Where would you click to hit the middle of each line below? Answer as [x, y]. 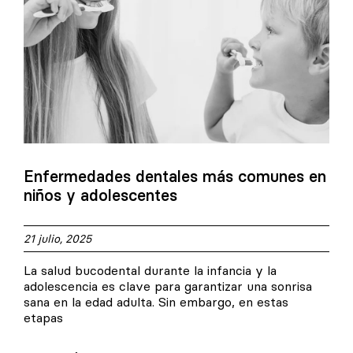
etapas [43, 318]
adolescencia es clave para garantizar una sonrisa [168, 286]
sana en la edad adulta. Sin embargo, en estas [156, 302]
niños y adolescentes [100, 195]
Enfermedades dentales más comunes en [175, 176]
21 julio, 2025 [58, 239]
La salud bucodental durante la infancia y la [150, 271]
